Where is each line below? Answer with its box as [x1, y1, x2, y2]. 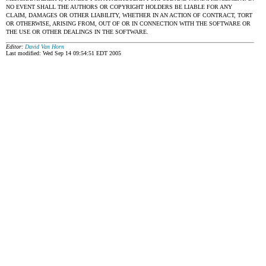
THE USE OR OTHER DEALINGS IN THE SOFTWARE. [6, 28, 148, 35]
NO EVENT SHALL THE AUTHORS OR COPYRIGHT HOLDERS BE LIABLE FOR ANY [6, 4, 232, 10]
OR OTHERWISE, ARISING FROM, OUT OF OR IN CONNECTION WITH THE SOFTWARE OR [6, 20, 251, 27]
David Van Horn [25, 43, 64, 50]
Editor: [6, 43, 25, 50]
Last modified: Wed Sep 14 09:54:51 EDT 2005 [6, 50, 121, 56]
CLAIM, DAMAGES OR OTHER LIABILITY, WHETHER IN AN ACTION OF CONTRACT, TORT [6, 12, 252, 18]
